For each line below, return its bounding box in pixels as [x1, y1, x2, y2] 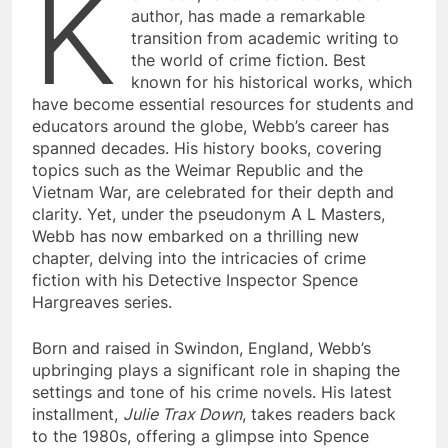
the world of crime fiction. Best [131, 49, 367, 70]
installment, [32, 403, 123, 424]
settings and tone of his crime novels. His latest [32, 381, 392, 402]
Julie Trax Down [123, 403, 242, 424]
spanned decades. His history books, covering [32, 137, 382, 158]
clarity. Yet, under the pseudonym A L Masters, [32, 203, 385, 224]
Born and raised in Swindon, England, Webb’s [32, 337, 371, 358]
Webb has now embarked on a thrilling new [32, 225, 359, 246]
